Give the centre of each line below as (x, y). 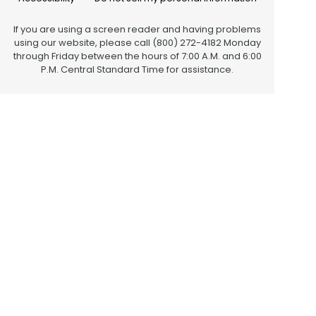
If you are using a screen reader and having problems (137, 29)
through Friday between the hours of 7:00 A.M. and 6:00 (137, 56)
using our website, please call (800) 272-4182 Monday (137, 42)
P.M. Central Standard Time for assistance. (137, 69)
